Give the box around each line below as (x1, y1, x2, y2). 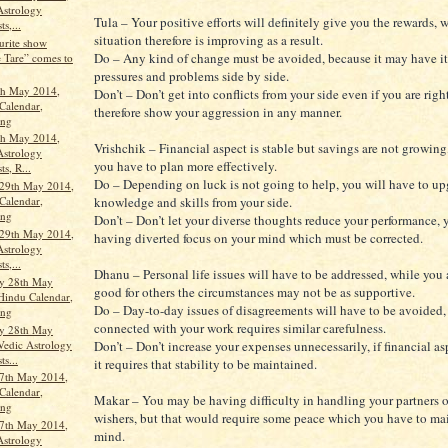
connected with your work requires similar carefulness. (94, 319, 386, 338)
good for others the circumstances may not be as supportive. (94, 283, 415, 302)
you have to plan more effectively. (94, 157, 277, 176)
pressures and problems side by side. (94, 67, 289, 86)
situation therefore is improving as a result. (94, 31, 323, 50)
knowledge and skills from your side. (94, 193, 292, 212)
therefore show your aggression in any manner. (94, 103, 342, 122)
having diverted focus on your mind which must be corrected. (94, 229, 423, 248)
